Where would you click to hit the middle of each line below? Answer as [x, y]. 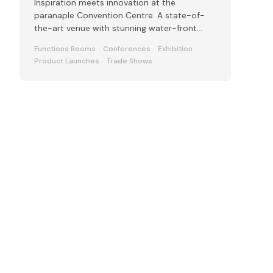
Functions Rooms [65, 49]
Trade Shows [129, 61]
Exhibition [175, 49]
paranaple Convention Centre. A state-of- [119, 16]
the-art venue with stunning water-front [115, 28]
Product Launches [67, 61]
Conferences [127, 49]
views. [46, 41]
